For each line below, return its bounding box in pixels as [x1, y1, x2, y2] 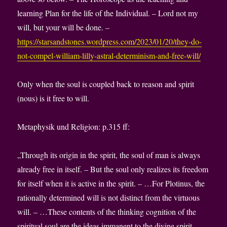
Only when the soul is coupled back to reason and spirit [17, 79, 195, 90]
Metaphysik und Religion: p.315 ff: [17, 121, 130, 132]
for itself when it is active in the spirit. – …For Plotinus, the [17, 178, 205, 189]
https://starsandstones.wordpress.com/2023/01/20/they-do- [17, 36, 202, 47]
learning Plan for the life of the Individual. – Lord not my [17, 8, 199, 19]
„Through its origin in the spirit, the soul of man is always [17, 149, 201, 161]
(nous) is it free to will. [17, 93, 90, 104]
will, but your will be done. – [17, 22, 110, 33]
